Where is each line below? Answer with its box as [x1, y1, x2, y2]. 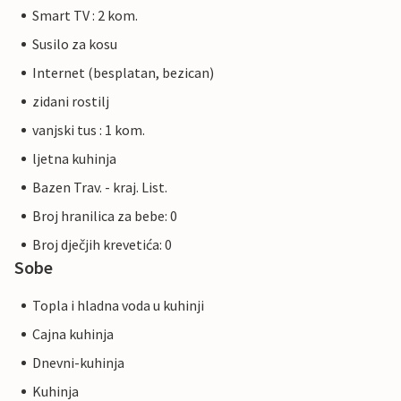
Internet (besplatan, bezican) [32, 64, 214, 82]
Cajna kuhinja [32, 325, 114, 344]
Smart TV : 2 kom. [32, 6, 138, 25]
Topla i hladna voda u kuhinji [32, 296, 204, 315]
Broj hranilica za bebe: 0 [32, 207, 177, 226]
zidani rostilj [32, 92, 109, 111]
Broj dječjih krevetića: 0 [32, 235, 172, 254]
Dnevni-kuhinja [32, 354, 124, 372]
